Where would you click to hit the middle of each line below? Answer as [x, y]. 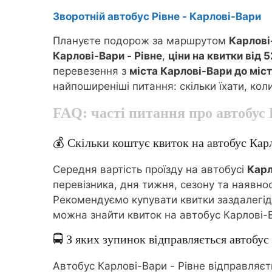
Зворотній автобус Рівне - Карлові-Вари [157, 16]
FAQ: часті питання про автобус [161, 113]
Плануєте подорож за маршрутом [141, 41]
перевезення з [91, 71]
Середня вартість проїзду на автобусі [150, 169]
